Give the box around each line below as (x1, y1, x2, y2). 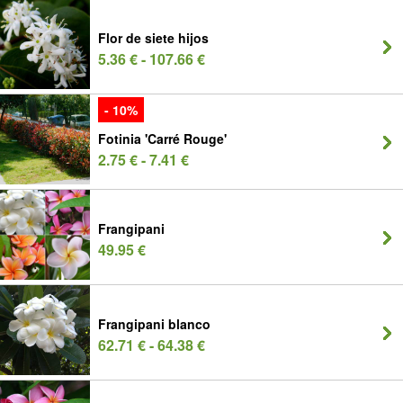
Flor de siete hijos (98, 29, 209, 47)
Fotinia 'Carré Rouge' (98, 130, 227, 148)
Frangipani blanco (98, 315, 210, 333)
